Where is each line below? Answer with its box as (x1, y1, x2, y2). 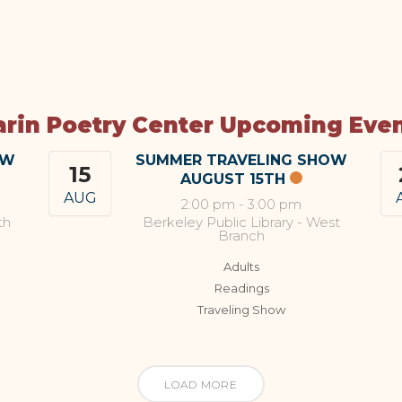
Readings (214, 280, 269, 295)
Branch (218, 226, 265, 244)
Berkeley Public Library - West (143, 213, 340, 231)
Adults (223, 258, 259, 274)
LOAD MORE (164, 377, 238, 391)
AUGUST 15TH (180, 170, 285, 188)
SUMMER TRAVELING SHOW (135, 151, 347, 169)
